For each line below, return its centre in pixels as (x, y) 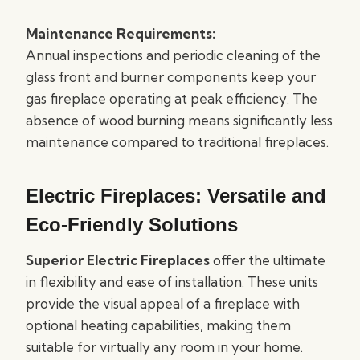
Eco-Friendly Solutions (132, 225)
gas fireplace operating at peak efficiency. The (172, 98)
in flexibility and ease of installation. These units (172, 282)
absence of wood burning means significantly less (179, 120)
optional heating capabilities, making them (158, 325)
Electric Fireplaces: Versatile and (176, 196)
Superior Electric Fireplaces (118, 260)
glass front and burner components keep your (171, 77)
